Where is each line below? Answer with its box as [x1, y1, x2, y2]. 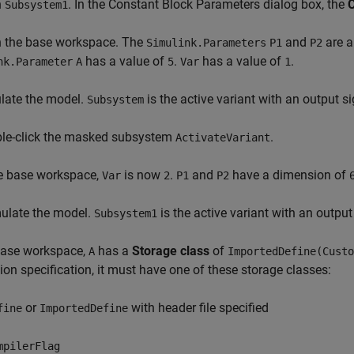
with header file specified [128, 300, 269, 315]
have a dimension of [229, 168, 349, 183]
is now [121, 168, 164, 183]
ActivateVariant [175, 131, 270, 144]
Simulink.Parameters [146, 36, 266, 49]
